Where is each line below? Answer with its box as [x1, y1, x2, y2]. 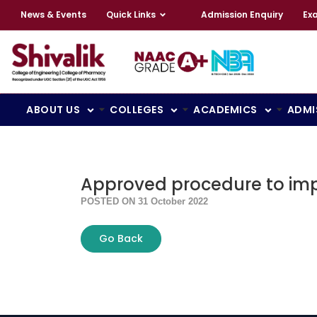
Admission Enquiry [201, 8, 283, 21]
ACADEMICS [193, 103, 258, 117]
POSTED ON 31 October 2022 [81, 196, 208, 207]
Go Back [99, 231, 143, 246]
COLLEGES [110, 103, 163, 117]
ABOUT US [26, 103, 80, 117]
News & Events [21, 8, 86, 21]
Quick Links [106, 8, 156, 21]
